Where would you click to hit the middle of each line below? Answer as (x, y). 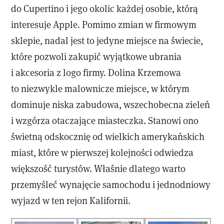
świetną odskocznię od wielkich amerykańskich (108, 136)
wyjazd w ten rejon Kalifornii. (71, 200)
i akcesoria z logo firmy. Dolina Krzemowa (96, 72)
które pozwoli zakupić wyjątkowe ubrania (96, 56)
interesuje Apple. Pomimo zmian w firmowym (104, 24)
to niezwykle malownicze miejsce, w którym (100, 88)
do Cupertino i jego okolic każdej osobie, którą (105, 8)
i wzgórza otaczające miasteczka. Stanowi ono (105, 120)
